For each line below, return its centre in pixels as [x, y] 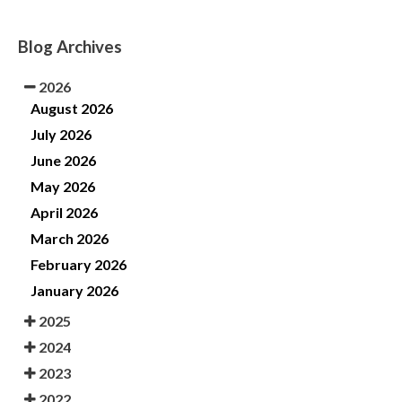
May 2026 [63, 186]
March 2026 [70, 238]
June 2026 [63, 160]
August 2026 [72, 108]
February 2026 [79, 264]
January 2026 [74, 290]
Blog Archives [70, 46]
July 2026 [61, 134]
